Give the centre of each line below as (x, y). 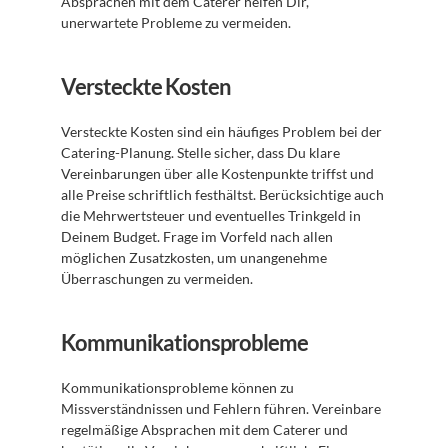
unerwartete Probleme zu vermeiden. (176, 22)
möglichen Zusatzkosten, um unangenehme (194, 257)
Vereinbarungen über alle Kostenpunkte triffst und (217, 173)
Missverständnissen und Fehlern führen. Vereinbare (221, 408)
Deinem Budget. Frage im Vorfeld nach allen (197, 236)
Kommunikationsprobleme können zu (177, 387)
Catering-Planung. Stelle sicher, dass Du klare (200, 152)
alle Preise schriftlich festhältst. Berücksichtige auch (222, 194)
